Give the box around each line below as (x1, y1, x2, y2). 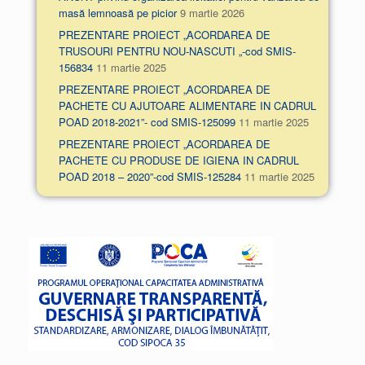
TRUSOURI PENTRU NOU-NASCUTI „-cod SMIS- (58, 42, 296, 59)
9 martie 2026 (179, 4, 244, 20)
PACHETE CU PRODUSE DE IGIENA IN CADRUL (58, 152, 299, 168)
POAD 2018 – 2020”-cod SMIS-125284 (58, 168, 241, 184)
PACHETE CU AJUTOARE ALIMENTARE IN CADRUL (58, 97, 316, 113)
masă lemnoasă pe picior (58, 4, 177, 20)
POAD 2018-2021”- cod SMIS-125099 (58, 113, 235, 130)
